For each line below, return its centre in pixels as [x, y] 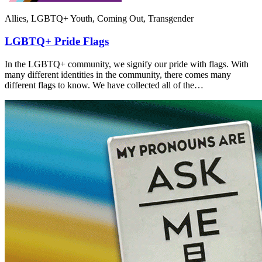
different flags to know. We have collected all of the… [104, 85]
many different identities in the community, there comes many [118, 74]
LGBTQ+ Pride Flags [57, 41]
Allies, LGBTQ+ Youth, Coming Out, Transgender [99, 19]
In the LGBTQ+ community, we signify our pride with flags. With [127, 64]
